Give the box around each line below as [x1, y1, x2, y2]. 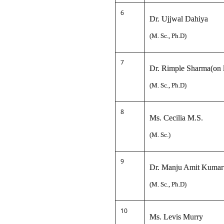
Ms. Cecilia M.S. [149, 113, 203, 122]
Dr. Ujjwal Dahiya [149, 14, 208, 23]
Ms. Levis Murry [149, 212, 203, 221]
